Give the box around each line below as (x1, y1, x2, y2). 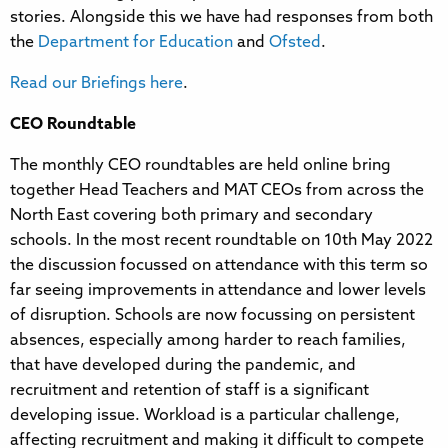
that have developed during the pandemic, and (10, 357, 356, 374)
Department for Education (38, 34, 233, 51)
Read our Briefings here (10, 75, 183, 92)
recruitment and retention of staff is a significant (10, 382, 369, 399)
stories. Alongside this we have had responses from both (10, 9, 433, 26)
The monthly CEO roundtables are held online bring (10, 157, 391, 174)
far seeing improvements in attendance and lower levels (10, 282, 426, 299)
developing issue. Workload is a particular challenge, (10, 407, 400, 424)
